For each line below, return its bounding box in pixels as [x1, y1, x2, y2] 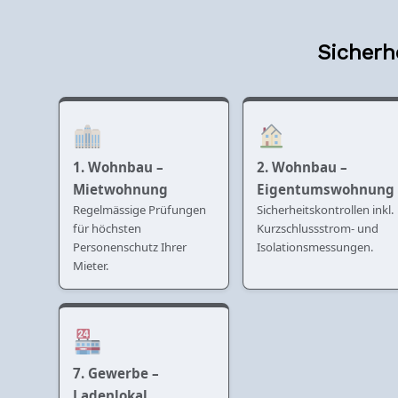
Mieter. [73, 257, 109, 274]
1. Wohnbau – [73, 157, 163, 176]
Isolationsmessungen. [257, 238, 375, 255]
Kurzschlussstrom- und [257, 219, 379, 236]
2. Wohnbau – [257, 157, 348, 176]
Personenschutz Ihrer [73, 238, 187, 255]
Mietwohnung [73, 179, 168, 198]
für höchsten [73, 219, 141, 236]
